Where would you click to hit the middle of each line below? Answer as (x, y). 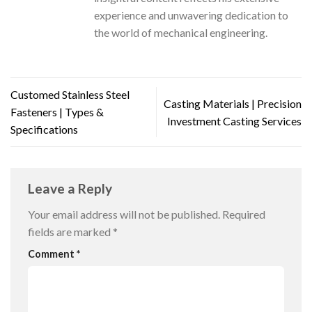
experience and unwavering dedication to (191, 15)
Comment (52, 254)
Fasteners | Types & (57, 112)
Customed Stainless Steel (70, 95)
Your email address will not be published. (124, 214)
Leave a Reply (71, 188)
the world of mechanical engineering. (181, 32)
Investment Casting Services (234, 120)
